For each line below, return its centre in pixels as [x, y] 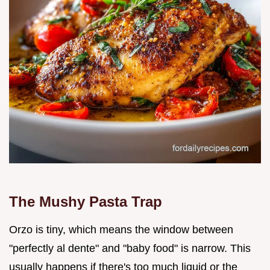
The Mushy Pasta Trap [86, 202]
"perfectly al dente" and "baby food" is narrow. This [130, 249]
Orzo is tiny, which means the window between [121, 230]
